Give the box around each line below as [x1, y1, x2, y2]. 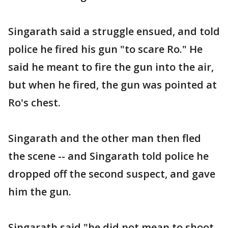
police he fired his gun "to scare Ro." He [8, 42, 203, 56]
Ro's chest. [8, 95, 61, 109]
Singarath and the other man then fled [8, 131, 201, 145]
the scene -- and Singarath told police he [8, 149, 209, 163]
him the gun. [8, 184, 71, 198]
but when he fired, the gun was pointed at [8, 77, 217, 92]
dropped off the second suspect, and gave [8, 166, 215, 181]
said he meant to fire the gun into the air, [8, 60, 214, 74]
